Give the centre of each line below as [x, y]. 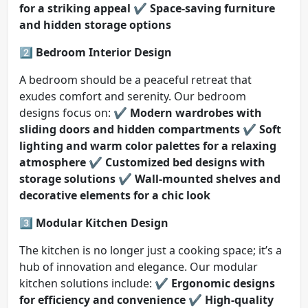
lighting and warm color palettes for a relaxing [148, 146]
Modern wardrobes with [196, 113]
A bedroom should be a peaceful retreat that [135, 80]
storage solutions [67, 179]
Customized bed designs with [185, 163]
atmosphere [53, 163]
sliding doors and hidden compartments [130, 130]
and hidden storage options [95, 25]
